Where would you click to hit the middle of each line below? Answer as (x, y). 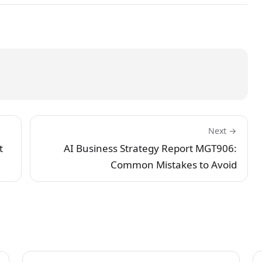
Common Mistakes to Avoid (174, 164)
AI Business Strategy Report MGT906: (150, 148)
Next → (223, 130)
